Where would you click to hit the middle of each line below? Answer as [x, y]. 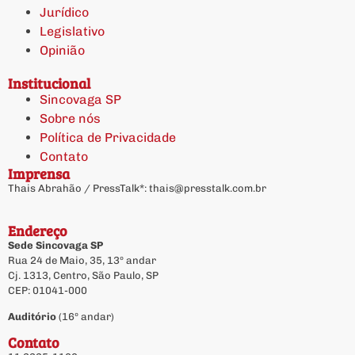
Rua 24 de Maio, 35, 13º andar [82, 260]
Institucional [49, 84]
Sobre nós [70, 119]
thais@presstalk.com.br [208, 189]
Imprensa [39, 174]
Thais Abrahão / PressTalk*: [78, 189]
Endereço [38, 230]
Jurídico [64, 13]
